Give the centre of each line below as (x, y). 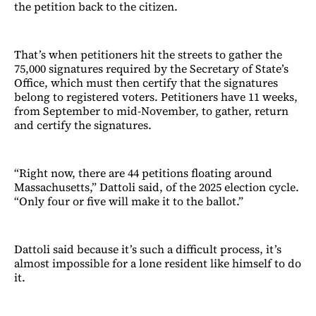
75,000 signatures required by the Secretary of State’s (151, 68)
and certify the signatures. (83, 124)
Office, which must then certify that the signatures (146, 82)
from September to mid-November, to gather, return (151, 110)
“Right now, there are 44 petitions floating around (143, 172)
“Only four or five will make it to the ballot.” (129, 201)
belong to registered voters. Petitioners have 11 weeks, (156, 96)
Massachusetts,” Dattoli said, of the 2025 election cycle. (157, 187)
